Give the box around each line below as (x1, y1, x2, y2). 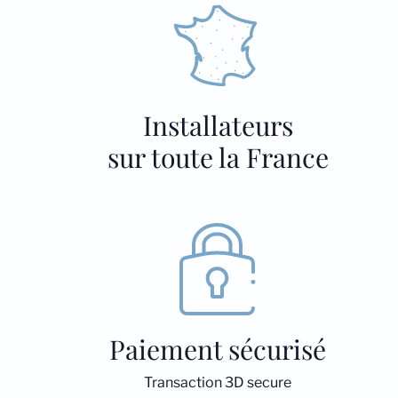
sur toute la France (107, 139, 329, 175)
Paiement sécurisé (109, 331, 327, 367)
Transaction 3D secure (144, 374, 292, 391)
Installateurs (142, 107, 293, 143)
